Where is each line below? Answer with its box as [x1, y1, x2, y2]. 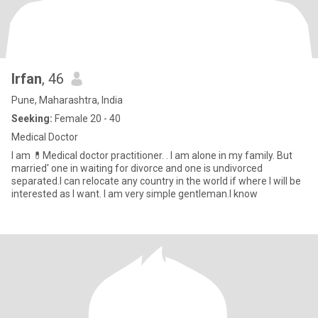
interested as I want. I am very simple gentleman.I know [11, 188, 258, 199]
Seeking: [11, 113, 53, 124]
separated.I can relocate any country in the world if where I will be [11, 175, 301, 187]
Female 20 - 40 [53, 113, 121, 124]
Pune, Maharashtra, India [11, 94, 123, 106]
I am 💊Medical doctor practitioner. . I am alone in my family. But [11, 150, 292, 161]
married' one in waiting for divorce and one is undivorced [11, 163, 263, 174]
